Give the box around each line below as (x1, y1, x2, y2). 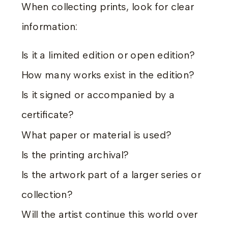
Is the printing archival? (21, 149, 129, 161)
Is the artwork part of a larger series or (21, 168, 201, 181)
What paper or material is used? (21, 128, 172, 141)
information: (21, 20, 78, 33)
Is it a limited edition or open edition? (21, 49, 195, 61)
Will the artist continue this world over (21, 208, 197, 221)
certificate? (21, 108, 74, 121)
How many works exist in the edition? (21, 69, 195, 81)
